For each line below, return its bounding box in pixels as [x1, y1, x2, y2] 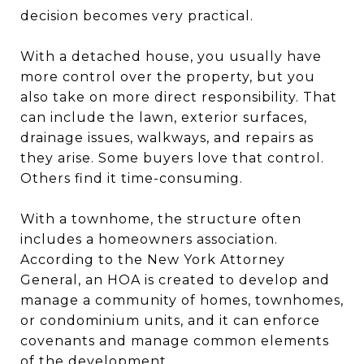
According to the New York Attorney [20, 251, 285, 267]
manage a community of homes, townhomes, [20, 292, 344, 308]
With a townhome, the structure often [20, 210, 301, 227]
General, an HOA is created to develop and [20, 271, 330, 288]
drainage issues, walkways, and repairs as [20, 129, 314, 145]
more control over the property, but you [20, 68, 315, 84]
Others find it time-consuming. [20, 170, 243, 186]
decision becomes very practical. [20, 7, 253, 24]
